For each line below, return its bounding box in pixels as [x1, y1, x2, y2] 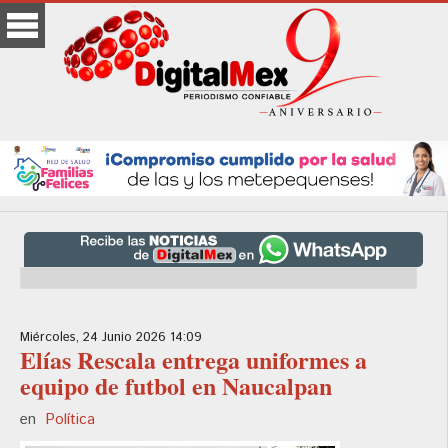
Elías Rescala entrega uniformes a [20, 342, 367, 378]
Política [45, 409, 95, 431]
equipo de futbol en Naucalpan [20, 368, 332, 404]
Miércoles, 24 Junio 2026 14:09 [20, 328, 202, 348]
